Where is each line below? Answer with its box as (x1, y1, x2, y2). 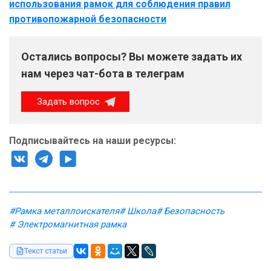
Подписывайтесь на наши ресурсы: (9, 135, 176, 147)
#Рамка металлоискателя (9, 206, 119, 217)
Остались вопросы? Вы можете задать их (21, 50, 242, 64)
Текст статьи (24, 247, 67, 256)
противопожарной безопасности (9, 13, 166, 25)
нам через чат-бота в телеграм (21, 67, 184, 80)
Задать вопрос (37, 96, 102, 108)
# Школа (119, 206, 156, 217)
